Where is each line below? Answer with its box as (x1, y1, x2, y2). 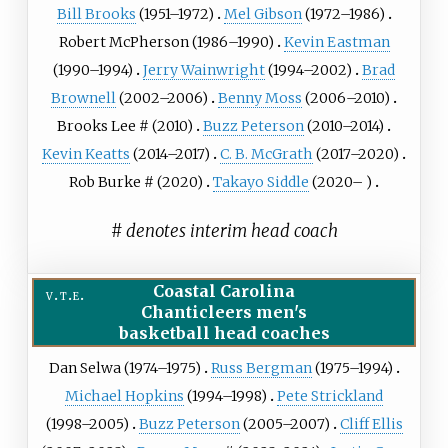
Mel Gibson (223, 5, 302, 24)
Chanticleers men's (141, 302, 307, 323)
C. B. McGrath (220, 145, 313, 164)
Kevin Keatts (42, 145, 130, 164)
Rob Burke (69, 173, 141, 192)
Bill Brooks (56, 5, 136, 24)
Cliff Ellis (339, 414, 403, 433)
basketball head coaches (118, 323, 330, 344)
